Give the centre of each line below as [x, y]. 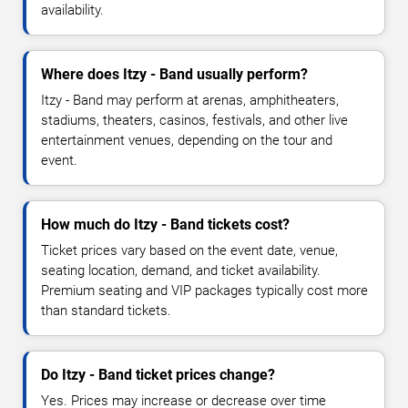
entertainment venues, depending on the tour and [187, 141]
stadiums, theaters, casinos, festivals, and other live [194, 121]
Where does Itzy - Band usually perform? [174, 75]
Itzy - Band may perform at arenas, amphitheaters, [190, 101]
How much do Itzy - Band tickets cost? [165, 225]
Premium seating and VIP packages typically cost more [204, 291]
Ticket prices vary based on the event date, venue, [189, 251]
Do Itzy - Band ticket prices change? [158, 375]
